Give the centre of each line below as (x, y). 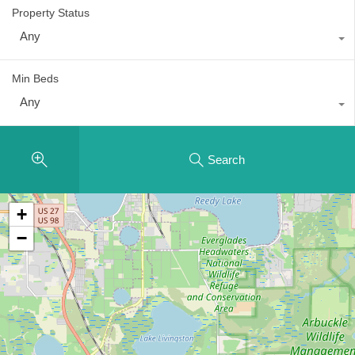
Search (226, 159)
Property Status (51, 13)
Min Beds (35, 79)
